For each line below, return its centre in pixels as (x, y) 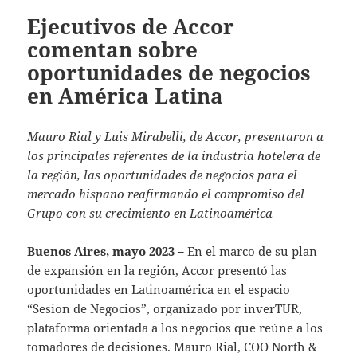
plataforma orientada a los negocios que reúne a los (175, 327)
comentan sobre (113, 49)
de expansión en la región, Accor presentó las (157, 270)
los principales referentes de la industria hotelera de (174, 155)
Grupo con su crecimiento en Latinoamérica (150, 212)
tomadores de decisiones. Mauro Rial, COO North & (173, 346)
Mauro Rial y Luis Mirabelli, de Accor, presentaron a (176, 136)
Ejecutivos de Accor (131, 26)
